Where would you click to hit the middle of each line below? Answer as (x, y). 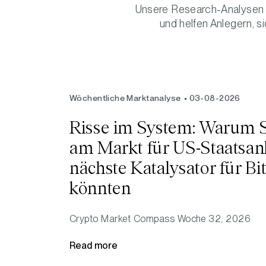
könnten (100, 188)
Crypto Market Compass (123, 219)
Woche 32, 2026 (214, 219)
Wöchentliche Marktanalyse (125, 98)
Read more (94, 246)
